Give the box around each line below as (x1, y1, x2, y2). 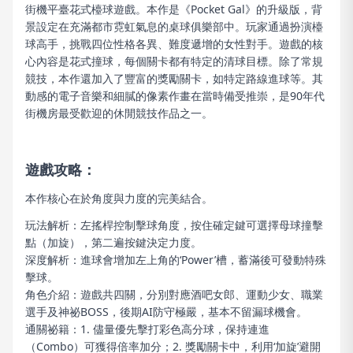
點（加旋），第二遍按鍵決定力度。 (25, 235, 202, 250)
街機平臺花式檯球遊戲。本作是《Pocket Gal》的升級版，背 (25, 2, 322, 17)
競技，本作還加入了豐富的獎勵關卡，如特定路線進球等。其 (25, 71, 323, 86)
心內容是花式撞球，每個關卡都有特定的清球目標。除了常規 (25, 54, 323, 69)
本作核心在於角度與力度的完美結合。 (25, 191, 213, 206)
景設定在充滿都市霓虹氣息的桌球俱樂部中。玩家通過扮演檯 (25, 19, 323, 34)
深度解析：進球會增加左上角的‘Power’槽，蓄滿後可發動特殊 (25, 252, 326, 267)
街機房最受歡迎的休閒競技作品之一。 (25, 106, 213, 121)
